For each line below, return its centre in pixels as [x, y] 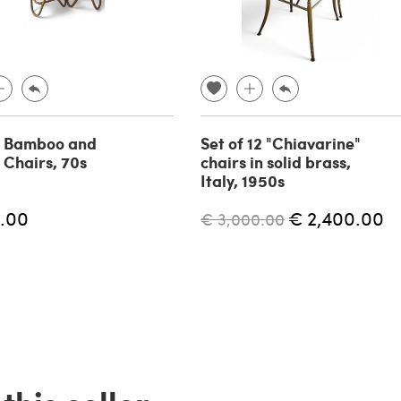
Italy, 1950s [243, 181]
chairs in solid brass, [276, 162]
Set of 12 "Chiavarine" [281, 144]
